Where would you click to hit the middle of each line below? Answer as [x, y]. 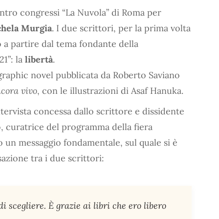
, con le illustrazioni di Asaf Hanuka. [110, 90]
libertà [39, 59]
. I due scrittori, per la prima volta [121, 28]
